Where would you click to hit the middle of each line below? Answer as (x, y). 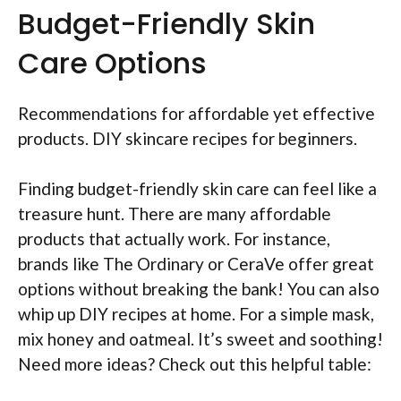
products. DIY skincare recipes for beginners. (188, 138)
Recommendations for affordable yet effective (196, 113)
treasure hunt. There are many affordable (175, 214)
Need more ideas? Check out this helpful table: (195, 364)
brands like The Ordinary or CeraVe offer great (196, 264)
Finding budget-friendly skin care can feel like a (197, 189)
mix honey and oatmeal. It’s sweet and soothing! (200, 339)
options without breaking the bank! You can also (199, 289)
